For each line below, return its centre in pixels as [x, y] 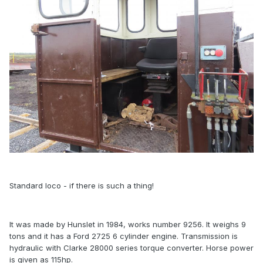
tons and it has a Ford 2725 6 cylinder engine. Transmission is [124, 236]
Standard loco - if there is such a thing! [82, 186]
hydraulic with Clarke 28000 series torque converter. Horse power [131, 248]
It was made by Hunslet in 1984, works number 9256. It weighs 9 [128, 225]
